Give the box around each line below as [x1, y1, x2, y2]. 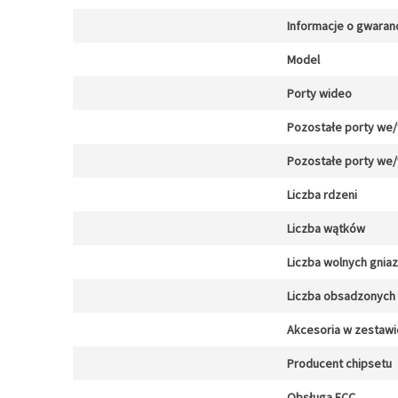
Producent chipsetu [287, 355, 392, 371]
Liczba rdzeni [287, 187, 357, 203]
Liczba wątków [287, 220, 365, 236]
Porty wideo [287, 85, 352, 101]
